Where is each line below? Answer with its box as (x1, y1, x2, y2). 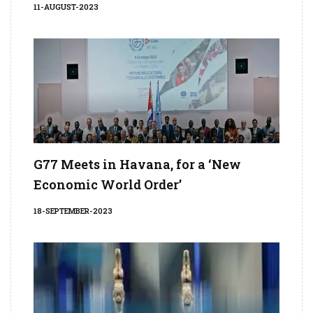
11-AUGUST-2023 (34, 1, 99, 13)
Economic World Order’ (34, 176, 182, 194)
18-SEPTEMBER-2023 (34, 205, 112, 217)
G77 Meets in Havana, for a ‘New (34, 156, 241, 173)
